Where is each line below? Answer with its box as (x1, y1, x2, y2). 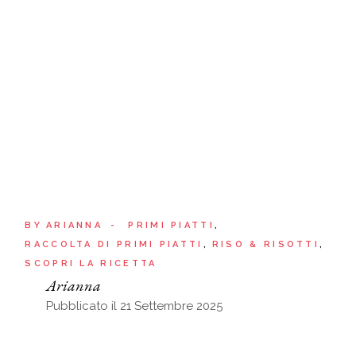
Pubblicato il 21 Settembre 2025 (46, 299, 223, 313)
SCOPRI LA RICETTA (25, 257, 157, 269)
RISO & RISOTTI (211, 238, 320, 250)
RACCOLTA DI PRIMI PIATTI (25, 238, 203, 250)
